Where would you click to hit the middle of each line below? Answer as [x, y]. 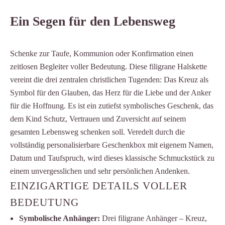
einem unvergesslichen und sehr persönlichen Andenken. [100, 171]
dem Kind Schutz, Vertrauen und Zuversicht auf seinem [98, 119]
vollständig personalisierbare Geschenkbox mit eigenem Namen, [112, 145]
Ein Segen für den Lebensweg [93, 21]
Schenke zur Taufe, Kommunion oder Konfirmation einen [102, 53]
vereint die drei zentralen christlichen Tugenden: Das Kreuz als [109, 79]
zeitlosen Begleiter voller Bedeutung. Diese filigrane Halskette [108, 66]
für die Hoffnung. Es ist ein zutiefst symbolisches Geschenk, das [112, 105]
